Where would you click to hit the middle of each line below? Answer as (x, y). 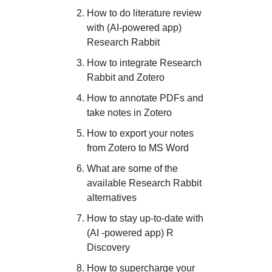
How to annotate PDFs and (145, 98)
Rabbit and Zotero (126, 77)
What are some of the (132, 168)
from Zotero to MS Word (138, 148)
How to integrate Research (144, 63)
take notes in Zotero (129, 113)
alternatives (112, 198)
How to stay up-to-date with (145, 218)
